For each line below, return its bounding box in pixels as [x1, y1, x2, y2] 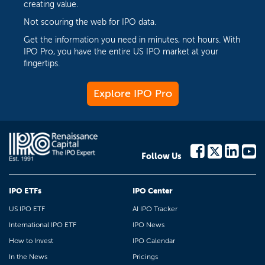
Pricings [132, 253, 158, 261]
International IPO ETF [9, 221, 76, 229]
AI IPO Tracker [132, 205, 177, 213]
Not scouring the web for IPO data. [24, 17, 156, 27]
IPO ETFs [9, 186, 41, 195]
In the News [9, 253, 47, 261]
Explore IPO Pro [93, 87, 172, 100]
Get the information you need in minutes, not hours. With [24, 35, 240, 45]
